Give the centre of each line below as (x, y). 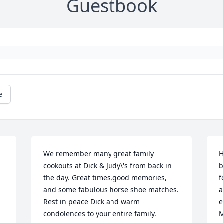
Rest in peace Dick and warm (92, 202)
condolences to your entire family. (100, 214)
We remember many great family (99, 154)
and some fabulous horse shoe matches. (111, 190)
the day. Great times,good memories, (105, 178)
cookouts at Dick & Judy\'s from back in (108, 166)
